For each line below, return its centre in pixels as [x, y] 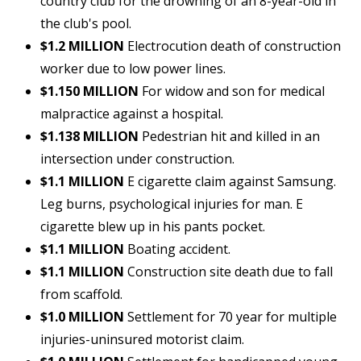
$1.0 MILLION [82, 317]
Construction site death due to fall [228, 272]
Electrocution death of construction [232, 46]
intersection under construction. [137, 159]
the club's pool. [86, 24]
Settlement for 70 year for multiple [230, 317]
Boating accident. [177, 249]
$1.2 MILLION [82, 46]
